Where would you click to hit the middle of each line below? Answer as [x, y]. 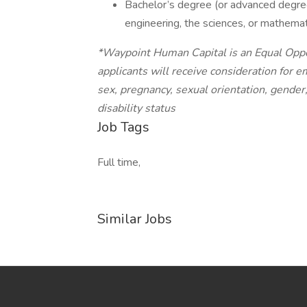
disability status [136, 108]
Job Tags [123, 127]
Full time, [119, 162]
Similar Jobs [135, 219]
